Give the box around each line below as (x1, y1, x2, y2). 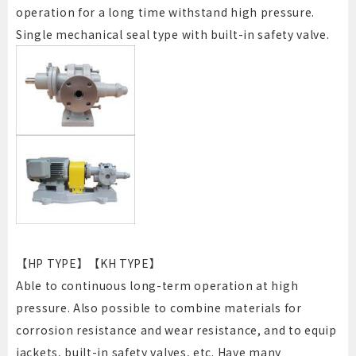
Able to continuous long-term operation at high (16, 277, 299, 294)
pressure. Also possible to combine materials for (16, 300, 302, 316)
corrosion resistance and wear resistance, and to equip (16, 322, 337, 339)
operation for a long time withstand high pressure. (16, 4, 315, 21)
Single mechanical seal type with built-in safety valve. (16, 26, 330, 43)
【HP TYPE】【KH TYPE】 (16, 255, 161, 272)
